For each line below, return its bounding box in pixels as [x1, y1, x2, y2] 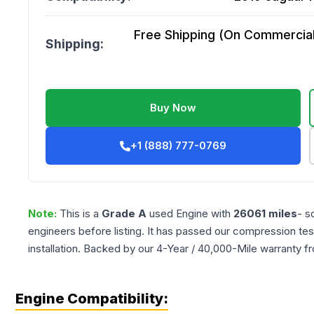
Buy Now [150, 101, 197, 114]
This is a [60, 207, 102, 220]
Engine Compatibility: [15, 290, 168, 307]
